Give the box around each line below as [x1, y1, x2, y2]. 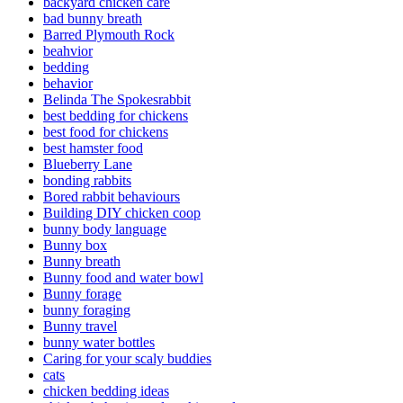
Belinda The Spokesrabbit [43, 92, 191, 108]
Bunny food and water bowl [43, 270, 203, 286]
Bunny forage [43, 286, 121, 302]
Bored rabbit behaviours [43, 189, 180, 205]
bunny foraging [43, 302, 130, 318]
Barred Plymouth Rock [43, 27, 175, 43]
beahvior [43, 43, 93, 59]
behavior [43, 76, 93, 92]
